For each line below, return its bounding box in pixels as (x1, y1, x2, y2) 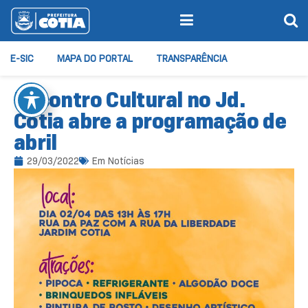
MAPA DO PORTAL (57, 52, 133, 65)
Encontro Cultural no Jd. (14, 87, 245, 113)
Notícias (108, 155, 144, 167)
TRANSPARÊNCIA (156, 52, 227, 65)
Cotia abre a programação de (14, 108, 286, 134)
